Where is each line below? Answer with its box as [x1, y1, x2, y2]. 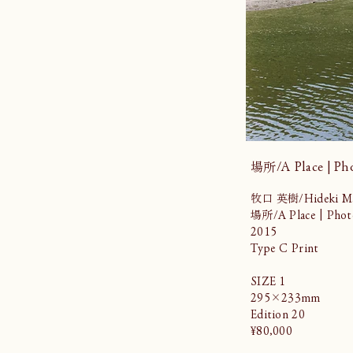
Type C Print [251, 243, 319, 254]
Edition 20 [251, 309, 309, 320]
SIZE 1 [251, 276, 286, 287]
